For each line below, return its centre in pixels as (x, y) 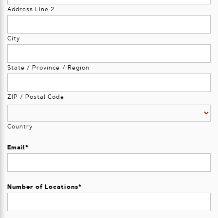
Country (20, 127)
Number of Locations (43, 188)
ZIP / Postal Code (36, 98)
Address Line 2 (31, 10)
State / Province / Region (48, 68)
